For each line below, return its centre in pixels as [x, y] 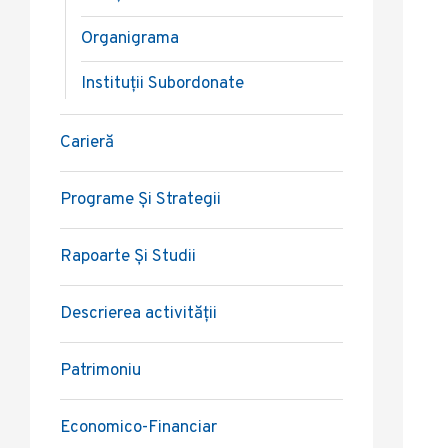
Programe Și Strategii [140, 200]
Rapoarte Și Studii [128, 257]
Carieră [87, 143]
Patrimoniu [100, 371]
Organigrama [130, 39]
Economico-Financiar [138, 428]
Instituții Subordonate [162, 84]
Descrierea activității [138, 314]
